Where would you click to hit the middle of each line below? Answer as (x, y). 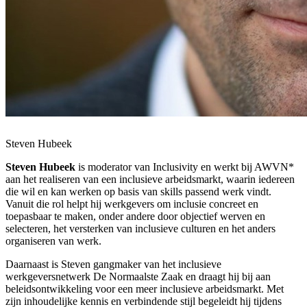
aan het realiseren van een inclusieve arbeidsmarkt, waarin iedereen (150, 180)
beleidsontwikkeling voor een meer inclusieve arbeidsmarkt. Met (145, 289)
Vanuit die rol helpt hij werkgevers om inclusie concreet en (132, 204)
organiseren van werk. (53, 241)
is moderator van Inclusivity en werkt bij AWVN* (185, 167)
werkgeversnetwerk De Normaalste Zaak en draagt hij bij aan (138, 277)
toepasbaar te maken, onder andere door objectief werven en (135, 217)
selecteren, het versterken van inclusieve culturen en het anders (140, 229)
